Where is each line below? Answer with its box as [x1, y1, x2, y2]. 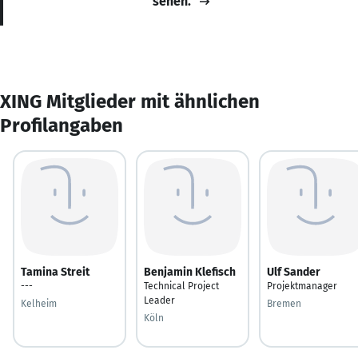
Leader [144, 294, 175, 306]
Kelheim [21, 297, 57, 309]
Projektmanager [267, 280, 337, 292]
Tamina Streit [21, 265, 89, 279]
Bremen [267, 297, 301, 309]
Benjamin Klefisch [144, 265, 236, 279]
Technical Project [144, 280, 219, 292]
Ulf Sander [267, 265, 320, 279]
